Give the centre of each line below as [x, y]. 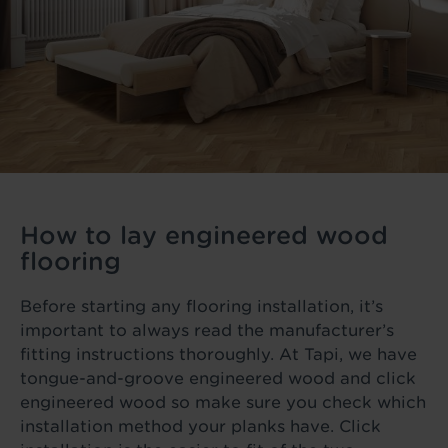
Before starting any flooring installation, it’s [201, 306]
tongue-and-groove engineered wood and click [218, 378]
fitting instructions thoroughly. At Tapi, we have [218, 354]
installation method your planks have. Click [200, 426]
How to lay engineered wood [204, 235]
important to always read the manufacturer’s [207, 330]
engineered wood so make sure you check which [223, 402]
